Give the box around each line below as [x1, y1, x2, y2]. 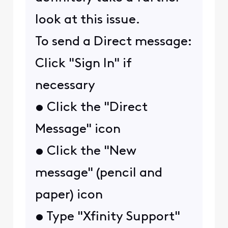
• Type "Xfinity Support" [35, 210, 180, 223]
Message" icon [35, 123, 121, 136]
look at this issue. [35, 13, 140, 26]
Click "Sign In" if [35, 57, 131, 70]
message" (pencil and [35, 166, 162, 180]
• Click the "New [35, 145, 136, 158]
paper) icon [35, 188, 103, 202]
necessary [35, 79, 95, 92]
